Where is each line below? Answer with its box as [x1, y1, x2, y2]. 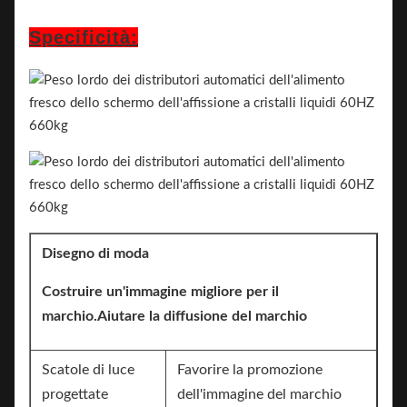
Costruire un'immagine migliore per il [42, 284, 279, 299]
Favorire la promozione [177, 362, 323, 377]
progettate [42, 387, 108, 402]
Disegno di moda [42, 246, 149, 261]
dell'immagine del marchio [177, 387, 342, 402]
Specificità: [29, 27, 138, 47]
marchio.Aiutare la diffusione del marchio [42, 309, 307, 323]
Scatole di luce [42, 362, 134, 377]
